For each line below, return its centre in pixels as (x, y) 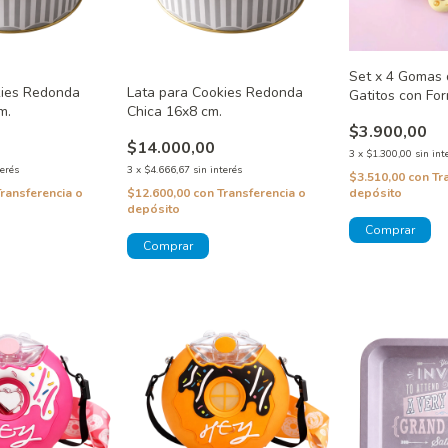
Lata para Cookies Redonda (214, 93)
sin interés (217, 170)
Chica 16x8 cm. (174, 112)
